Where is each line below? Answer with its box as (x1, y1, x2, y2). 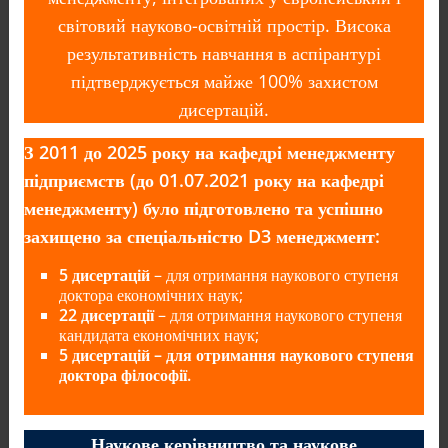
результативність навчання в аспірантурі (67, 41, 381, 65)
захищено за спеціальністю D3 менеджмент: (23, 224, 380, 248)
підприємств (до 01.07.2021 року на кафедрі (23, 168, 384, 192)
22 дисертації (58, 304, 154, 326)
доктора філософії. (58, 364, 191, 386)
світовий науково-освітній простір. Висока (57, 13, 391, 37)
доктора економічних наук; (58, 284, 243, 306)
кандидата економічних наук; (58, 324, 259, 346)
